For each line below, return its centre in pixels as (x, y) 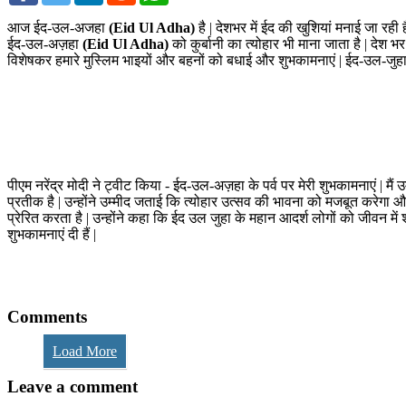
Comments (47, 316)
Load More (85, 352)
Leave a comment (72, 386)
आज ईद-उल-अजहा (58, 27)
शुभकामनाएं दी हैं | (52, 234)
